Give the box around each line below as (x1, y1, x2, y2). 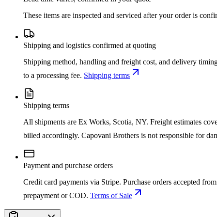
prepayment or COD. (23, 191, 88, 200)
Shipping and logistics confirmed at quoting (23, 41, 156, 50)
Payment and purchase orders (23, 161, 113, 170)
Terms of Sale (90, 191, 132, 200)
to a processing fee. (23, 71, 82, 80)
